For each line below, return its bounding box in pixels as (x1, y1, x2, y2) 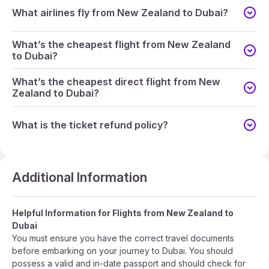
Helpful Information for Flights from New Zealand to (12, 208, 234, 219)
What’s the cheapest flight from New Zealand (12, 38, 231, 50)
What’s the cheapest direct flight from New (12, 76, 220, 88)
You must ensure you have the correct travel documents (12, 233, 234, 244)
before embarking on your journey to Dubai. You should (12, 246, 233, 256)
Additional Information (12, 169, 147, 186)
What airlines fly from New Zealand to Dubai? (12, 6, 228, 19)
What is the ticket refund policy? (12, 118, 168, 131)
